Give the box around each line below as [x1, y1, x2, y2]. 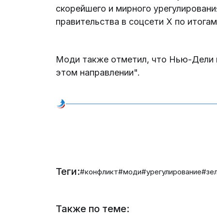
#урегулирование [141, 167, 202, 176]
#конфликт [80, 167, 119, 176]
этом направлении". [56, 67, 140, 78]
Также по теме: [56, 202, 130, 215]
